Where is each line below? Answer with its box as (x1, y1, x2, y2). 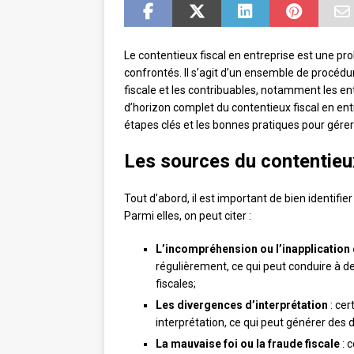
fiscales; (156, 277, 196, 291)
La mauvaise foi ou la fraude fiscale (156, 337, 340, 351)
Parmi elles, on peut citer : (124, 209, 251, 223)
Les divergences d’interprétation (156, 299, 328, 312)
